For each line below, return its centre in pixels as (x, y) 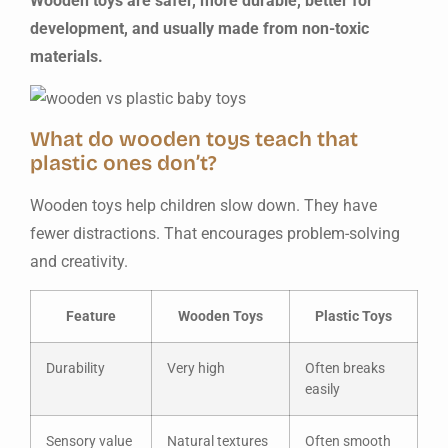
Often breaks (345, 368)
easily (322, 389)
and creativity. (79, 261)
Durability (75, 368)
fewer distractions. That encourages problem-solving (215, 233)
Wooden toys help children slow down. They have (203, 205)
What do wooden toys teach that (194, 139)
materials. (66, 56)
